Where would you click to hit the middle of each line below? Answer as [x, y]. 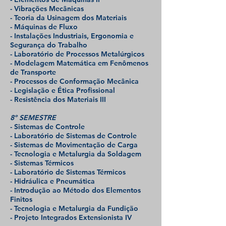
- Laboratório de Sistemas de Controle [73, 136]
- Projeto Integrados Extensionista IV [71, 217]
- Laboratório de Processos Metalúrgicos [77, 54]
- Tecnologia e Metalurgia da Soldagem [76, 154]
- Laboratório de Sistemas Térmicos [68, 172]
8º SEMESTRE [33, 118]
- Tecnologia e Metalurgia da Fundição [74, 208]
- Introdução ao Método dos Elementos [75, 190]
